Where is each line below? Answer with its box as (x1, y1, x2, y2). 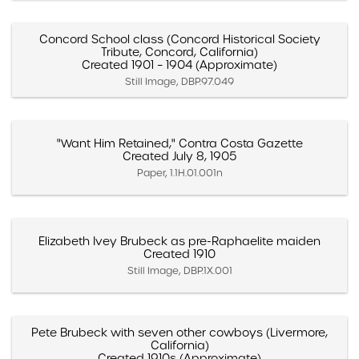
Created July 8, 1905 (123, 148, 236, 163)
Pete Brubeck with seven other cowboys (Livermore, (31, 325, 328, 340)
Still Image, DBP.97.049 (125, 75, 234, 87)
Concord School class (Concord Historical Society (38, 31, 321, 46)
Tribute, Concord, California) (101, 44, 258, 59)
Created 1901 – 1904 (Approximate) (82, 57, 277, 72)
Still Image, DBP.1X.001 (127, 264, 232, 276)
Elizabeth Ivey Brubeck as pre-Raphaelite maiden (38, 233, 321, 248)
